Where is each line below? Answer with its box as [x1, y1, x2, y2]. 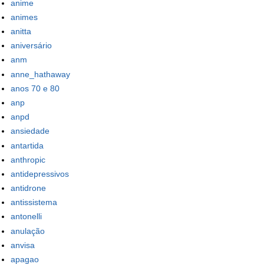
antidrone [11, 183, 46, 193]
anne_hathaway [11, 69, 70, 79]
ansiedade [11, 126, 49, 136]
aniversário [11, 41, 52, 51]
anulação [11, 226, 45, 236]
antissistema [11, 197, 57, 207]
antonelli [11, 212, 42, 222]
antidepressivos [11, 169, 69, 179]
